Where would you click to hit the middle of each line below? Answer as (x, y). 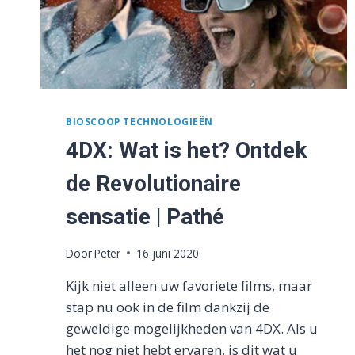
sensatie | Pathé (145, 216)
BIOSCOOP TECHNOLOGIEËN (140, 121)
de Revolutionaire (153, 183)
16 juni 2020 (168, 253)
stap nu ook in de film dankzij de (168, 307)
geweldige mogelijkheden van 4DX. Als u (192, 328)
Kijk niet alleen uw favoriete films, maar (189, 285)
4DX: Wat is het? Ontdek (186, 150)
